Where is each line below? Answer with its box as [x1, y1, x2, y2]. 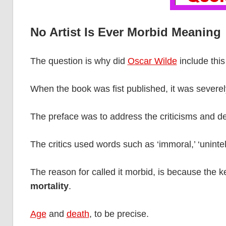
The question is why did [30, 56, 128, 67]
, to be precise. [89, 209, 149, 219]
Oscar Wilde [127, 56, 177, 67]
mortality [30, 181, 69, 192]
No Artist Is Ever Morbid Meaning [30, 25, 221, 39]
